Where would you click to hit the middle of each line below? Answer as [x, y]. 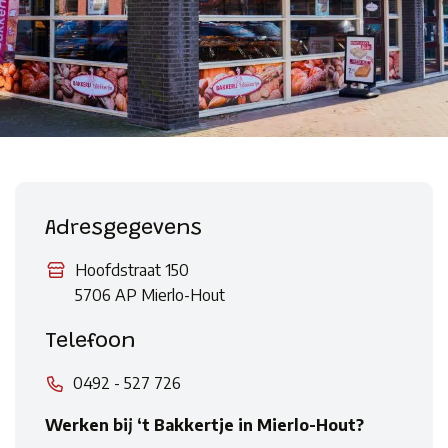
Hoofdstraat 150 [132, 270]
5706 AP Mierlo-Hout [150, 295]
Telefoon [90, 342]
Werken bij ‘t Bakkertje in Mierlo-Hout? [204, 425]
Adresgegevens [123, 229]
